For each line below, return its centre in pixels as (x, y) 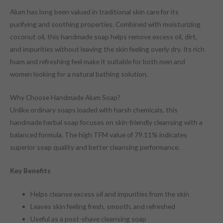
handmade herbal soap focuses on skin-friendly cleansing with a (106, 122)
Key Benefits (30, 171)
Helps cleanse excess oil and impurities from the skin (110, 194)
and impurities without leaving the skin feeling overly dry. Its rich (107, 49)
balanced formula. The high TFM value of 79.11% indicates (99, 135)
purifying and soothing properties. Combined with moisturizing (105, 24)
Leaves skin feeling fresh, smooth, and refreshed (103, 206)
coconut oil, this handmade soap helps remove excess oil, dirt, (104, 37)
